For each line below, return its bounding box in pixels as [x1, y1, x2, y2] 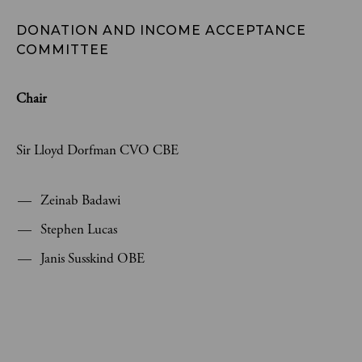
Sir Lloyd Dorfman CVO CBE [16, 141, 179, 159]
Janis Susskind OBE [40, 250, 145, 267]
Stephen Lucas [40, 221, 117, 238]
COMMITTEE [16, 42, 113, 57]
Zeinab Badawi [40, 192, 120, 209]
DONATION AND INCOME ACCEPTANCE [16, 23, 310, 38]
